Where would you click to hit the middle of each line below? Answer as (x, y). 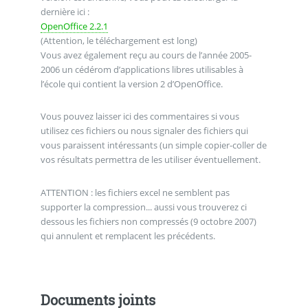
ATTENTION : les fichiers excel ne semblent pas (135, 192)
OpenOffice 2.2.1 (74, 26)
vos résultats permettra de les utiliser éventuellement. (150, 160)
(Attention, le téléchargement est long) (119, 40)
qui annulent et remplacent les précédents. (128, 235)
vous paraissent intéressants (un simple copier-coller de (153, 145)
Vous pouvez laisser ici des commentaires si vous (140, 117)
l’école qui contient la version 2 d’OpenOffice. (131, 84)
